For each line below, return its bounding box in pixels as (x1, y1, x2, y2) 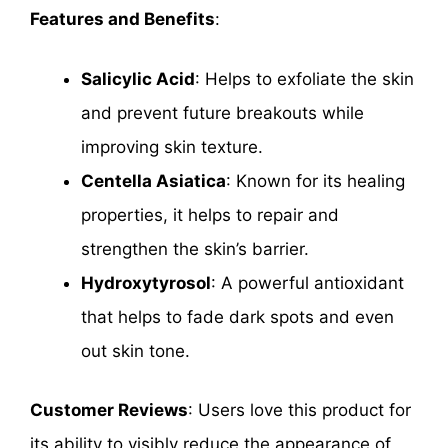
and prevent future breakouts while (81, 102, 364, 123)
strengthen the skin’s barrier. (81, 238, 309, 259)
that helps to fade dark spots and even (81, 306, 394, 327)
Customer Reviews (30, 400, 188, 421)
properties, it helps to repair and (81, 204, 339, 225)
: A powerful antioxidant (211, 272, 404, 293)
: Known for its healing (226, 170, 405, 191)
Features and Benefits (30, 9, 215, 30)
